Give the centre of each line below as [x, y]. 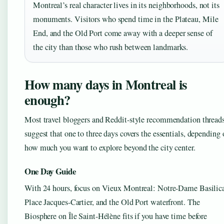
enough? [47, 100]
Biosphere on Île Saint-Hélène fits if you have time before [116, 216]
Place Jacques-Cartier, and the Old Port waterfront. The [112, 202]
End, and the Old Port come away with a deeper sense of [123, 33]
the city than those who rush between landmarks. [111, 47]
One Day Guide [50, 171]
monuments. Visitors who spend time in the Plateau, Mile [126, 19]
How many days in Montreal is [106, 84]
